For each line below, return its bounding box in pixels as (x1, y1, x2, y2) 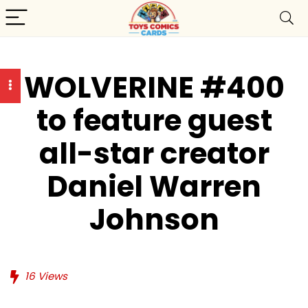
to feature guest (36, 100, 272, 141)
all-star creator (38, 133, 269, 174)
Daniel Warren (47, 166, 261, 207)
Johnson (89, 199, 219, 240)
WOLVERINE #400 (23, 67, 285, 108)
